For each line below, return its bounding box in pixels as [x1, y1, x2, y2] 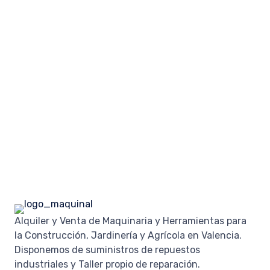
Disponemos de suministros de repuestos [14, 243, 200, 256]
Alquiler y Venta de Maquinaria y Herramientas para [14, 215, 246, 227]
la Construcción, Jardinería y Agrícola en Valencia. [14, 229, 242, 241]
